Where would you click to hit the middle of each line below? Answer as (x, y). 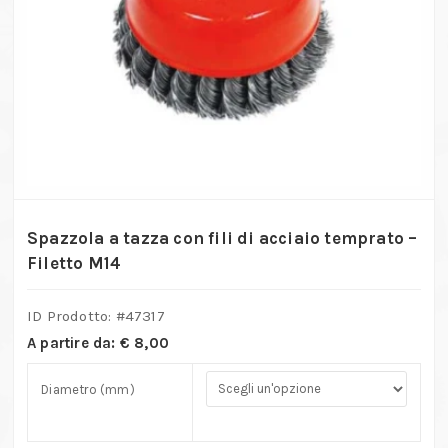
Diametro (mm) (88, 389)
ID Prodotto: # (76, 315)
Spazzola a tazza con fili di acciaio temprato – (222, 237)
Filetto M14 (74, 262)
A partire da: (73, 342)
